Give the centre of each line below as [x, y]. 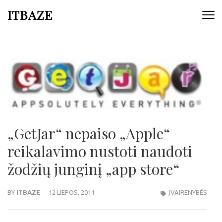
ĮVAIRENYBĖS [188, 193]
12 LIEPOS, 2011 [72, 193]
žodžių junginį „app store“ [93, 169]
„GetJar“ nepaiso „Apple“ [89, 134]
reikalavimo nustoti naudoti [100, 151]
